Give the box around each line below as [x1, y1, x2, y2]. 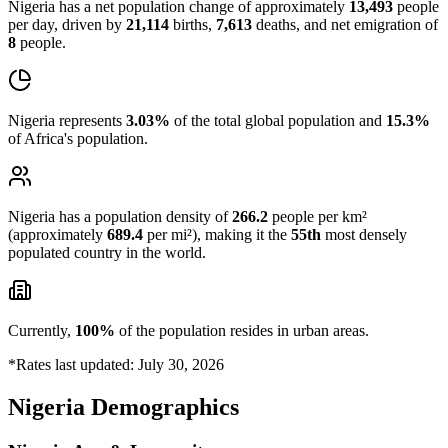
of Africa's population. [8, 130, 148, 147]
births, [169, 16, 216, 33]
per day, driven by [8, 16, 126, 33]
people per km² [268, 208, 367, 225]
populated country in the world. [8, 244, 206, 261]
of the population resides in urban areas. [115, 322, 369, 339]
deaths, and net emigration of [252, 16, 438, 33]
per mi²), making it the [143, 226, 291, 243]
